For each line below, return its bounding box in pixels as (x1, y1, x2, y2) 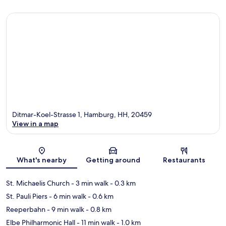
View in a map (12, 119, 59, 129)
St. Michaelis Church (6, 179, 70, 188)
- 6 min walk (47, 192, 86, 201)
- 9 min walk (45, 205, 84, 214)
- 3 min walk (70, 179, 108, 188)
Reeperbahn (6, 205, 45, 214)
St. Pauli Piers (6, 192, 47, 201)
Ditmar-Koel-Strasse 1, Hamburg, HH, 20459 (12, 110, 152, 120)
